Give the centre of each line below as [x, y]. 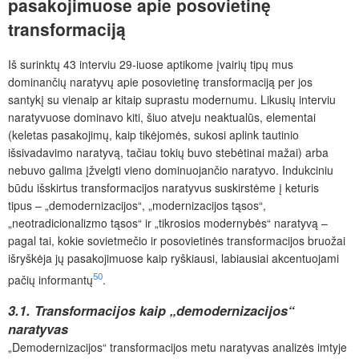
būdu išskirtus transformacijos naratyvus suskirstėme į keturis [163, 187]
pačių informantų [50, 279]
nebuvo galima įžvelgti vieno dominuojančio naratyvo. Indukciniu [171, 169]
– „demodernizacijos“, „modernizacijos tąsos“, [149, 205]
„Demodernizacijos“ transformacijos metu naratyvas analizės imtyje [177, 347]
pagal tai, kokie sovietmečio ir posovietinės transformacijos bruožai [177, 240]
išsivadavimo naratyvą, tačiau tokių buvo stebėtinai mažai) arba [168, 152]
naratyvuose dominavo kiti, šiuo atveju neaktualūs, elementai [162, 117]
